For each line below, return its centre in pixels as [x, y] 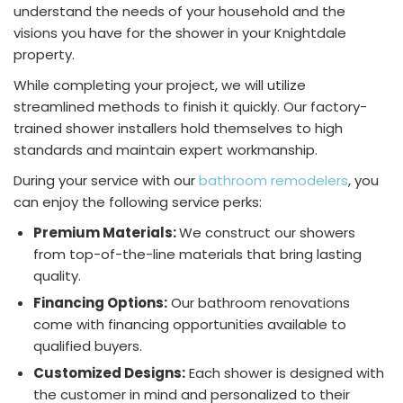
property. [46, 55]
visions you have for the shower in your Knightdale [180, 33]
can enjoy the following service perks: [138, 202]
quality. [57, 276]
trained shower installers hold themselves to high [178, 129]
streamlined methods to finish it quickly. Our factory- [190, 107]
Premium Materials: [106, 233]
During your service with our [106, 181]
